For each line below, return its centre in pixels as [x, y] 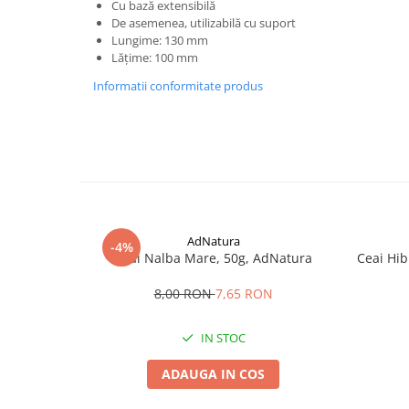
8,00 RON [184, 294]
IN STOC [221, 338]
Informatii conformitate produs [178, 86]
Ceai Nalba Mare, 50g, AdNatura [283, 258]
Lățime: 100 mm [155, 58]
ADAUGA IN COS [213, 374]
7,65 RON [244, 294]
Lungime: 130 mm [160, 40]
